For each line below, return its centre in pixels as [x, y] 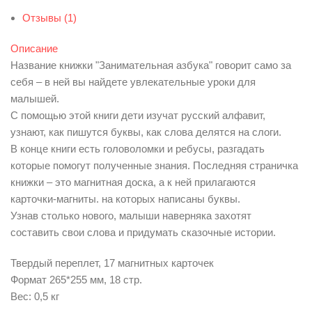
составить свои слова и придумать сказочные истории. [143, 232]
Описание [34, 48]
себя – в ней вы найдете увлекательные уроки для [133, 82]
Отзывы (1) [49, 18]
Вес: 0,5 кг [35, 296]
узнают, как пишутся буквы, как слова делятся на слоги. [146, 132]
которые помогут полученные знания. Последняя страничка [154, 165]
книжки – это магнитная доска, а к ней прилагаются [133, 182]
